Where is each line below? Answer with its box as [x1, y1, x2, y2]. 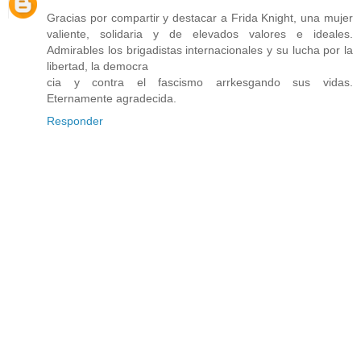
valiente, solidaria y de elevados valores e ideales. [47, 27, 353, 40]
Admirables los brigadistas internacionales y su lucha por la [47, 43, 353, 56]
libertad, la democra [47, 59, 148, 73]
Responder [47, 114, 103, 127]
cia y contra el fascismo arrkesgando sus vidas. [47, 75, 353, 89]
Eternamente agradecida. [47, 91, 176, 105]
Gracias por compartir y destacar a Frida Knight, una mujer [47, 10, 353, 24]
